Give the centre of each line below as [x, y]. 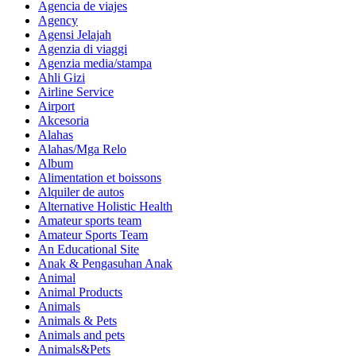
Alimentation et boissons [100, 178]
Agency [58, 21]
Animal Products [80, 292]
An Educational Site [89, 250]
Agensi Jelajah [75, 35]
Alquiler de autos [81, 192]
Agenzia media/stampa [95, 64]
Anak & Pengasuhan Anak [105, 264]
